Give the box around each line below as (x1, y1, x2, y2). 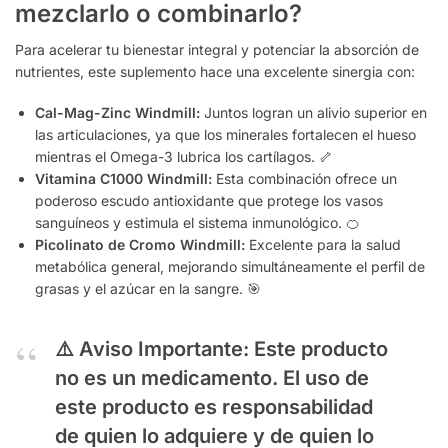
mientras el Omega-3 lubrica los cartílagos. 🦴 (35, 148, 333, 166)
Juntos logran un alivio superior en (200, 104, 427, 122)
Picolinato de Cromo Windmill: (35, 236, 245, 254)
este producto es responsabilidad (55, 395, 373, 420)
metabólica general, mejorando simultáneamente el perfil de (35, 258, 425, 276)
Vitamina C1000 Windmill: (35, 170, 212, 188)
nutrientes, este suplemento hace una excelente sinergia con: (15, 62, 415, 80)
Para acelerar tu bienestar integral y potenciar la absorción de (15, 40, 419, 58)
